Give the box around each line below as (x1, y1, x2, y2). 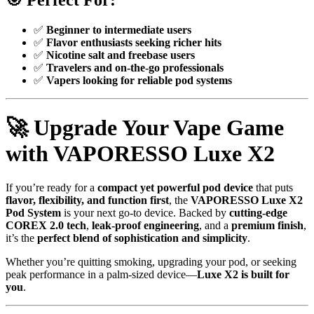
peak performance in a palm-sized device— (6, 268, 197, 281)
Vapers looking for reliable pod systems (46, 74, 232, 87)
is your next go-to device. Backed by (61, 207, 229, 219)
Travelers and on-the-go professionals (46, 62, 224, 74)
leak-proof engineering (92, 219, 199, 232)
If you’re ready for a (6, 182, 97, 194)
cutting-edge (229, 207, 287, 219)
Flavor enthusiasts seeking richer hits (46, 36, 221, 49)
